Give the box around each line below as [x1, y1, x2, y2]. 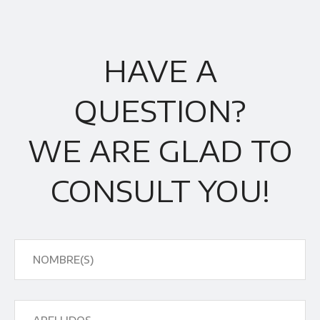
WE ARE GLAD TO [27, 133, 293, 169]
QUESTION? [74, 93, 246, 129]
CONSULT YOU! [50, 173, 270, 209]
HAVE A [103, 53, 217, 89]
